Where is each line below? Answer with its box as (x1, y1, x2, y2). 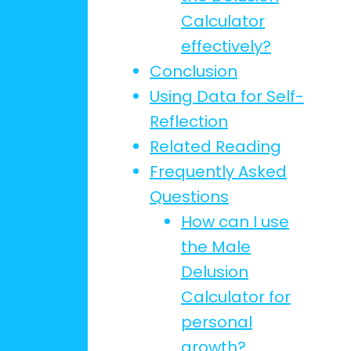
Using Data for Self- (150, 85, 304, 107)
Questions (150, 186, 229, 208)
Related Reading (150, 136, 281, 157)
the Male (181, 236, 251, 258)
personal (181, 311, 252, 333)
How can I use (181, 211, 289, 233)
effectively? (181, 35, 271, 57)
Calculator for (181, 286, 291, 308)
